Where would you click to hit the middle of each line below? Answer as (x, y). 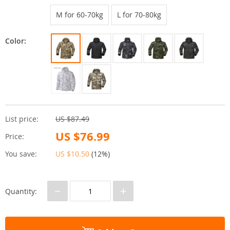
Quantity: (21, 191)
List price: (22, 119)
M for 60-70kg (80, 15)
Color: (16, 41)
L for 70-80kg (139, 15)
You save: (21, 154)
